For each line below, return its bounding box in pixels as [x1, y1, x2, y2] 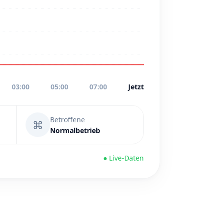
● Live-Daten [103, 153, 144, 163]
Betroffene [50, 114, 85, 124]
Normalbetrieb [50, 125, 100, 135]
